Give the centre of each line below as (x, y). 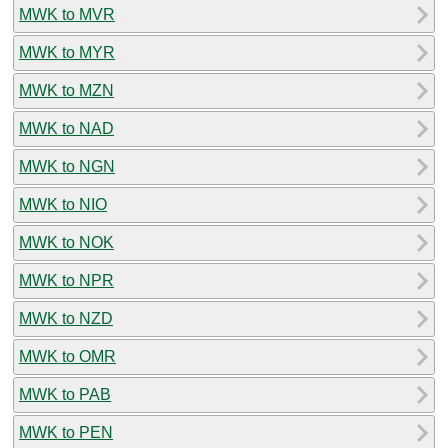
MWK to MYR (67, 52)
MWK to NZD (66, 318)
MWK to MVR (67, 14)
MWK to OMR (67, 356)
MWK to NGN (67, 166)
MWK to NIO (63, 204)
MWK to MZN (66, 90)
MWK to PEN (66, 432)
